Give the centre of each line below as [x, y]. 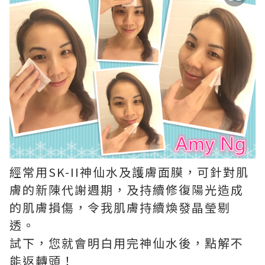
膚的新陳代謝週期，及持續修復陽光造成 [127, 189]
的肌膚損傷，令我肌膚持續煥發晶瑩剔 [120, 207]
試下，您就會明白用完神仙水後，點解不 [127, 243]
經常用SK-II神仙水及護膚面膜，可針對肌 [129, 172]
